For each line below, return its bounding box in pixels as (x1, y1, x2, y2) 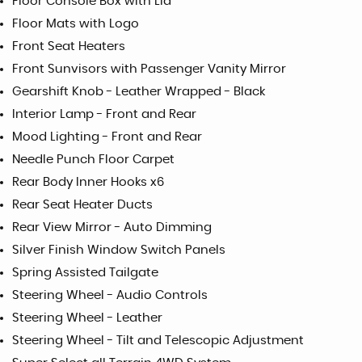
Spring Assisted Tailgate (12, 266, 158, 279)
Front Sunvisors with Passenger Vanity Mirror (12, 62, 286, 75)
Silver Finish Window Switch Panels (12, 243, 225, 256)
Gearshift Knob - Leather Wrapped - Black (12, 85, 265, 98)
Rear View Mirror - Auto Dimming (12, 221, 212, 234)
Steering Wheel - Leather (12, 311, 162, 324)
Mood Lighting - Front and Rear (12, 130, 202, 143)
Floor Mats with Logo (12, 17, 139, 30)
